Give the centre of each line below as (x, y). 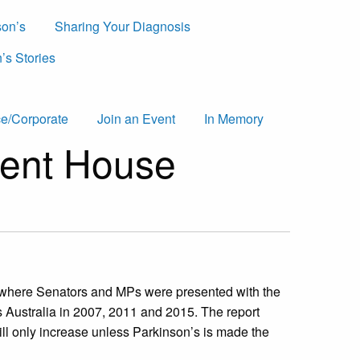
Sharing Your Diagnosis (123, 27)
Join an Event (136, 119)
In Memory (234, 119)
